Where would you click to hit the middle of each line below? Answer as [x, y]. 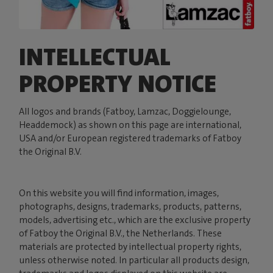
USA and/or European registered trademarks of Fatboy [130, 139]
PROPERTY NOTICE [118, 84]
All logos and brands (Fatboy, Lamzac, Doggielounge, [125, 112]
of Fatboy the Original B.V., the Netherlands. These [121, 234]
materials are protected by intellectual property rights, [130, 247]
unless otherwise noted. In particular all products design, [134, 261]
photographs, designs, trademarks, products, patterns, [130, 207]
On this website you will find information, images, [119, 193]
